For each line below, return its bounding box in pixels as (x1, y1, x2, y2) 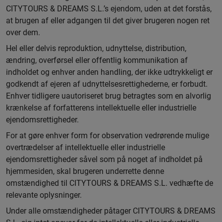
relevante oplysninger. (6, 190, 82, 200)
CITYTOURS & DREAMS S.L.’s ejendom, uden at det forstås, (6, 4, 212, 13)
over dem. (6, 28, 40, 37)
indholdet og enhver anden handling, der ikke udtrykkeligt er (6, 67, 213, 77)
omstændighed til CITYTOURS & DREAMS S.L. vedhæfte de (6, 178, 213, 188)
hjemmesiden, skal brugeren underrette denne (6, 166, 164, 176)
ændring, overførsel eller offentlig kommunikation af (6, 55, 188, 65)
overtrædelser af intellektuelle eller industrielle (6, 143, 165, 152)
